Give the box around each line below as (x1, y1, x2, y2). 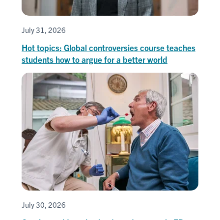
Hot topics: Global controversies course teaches (22, 42, 195, 53)
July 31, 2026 (22, 25, 66, 34)
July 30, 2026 (22, 199, 66, 209)
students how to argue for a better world (22, 54, 167, 64)
